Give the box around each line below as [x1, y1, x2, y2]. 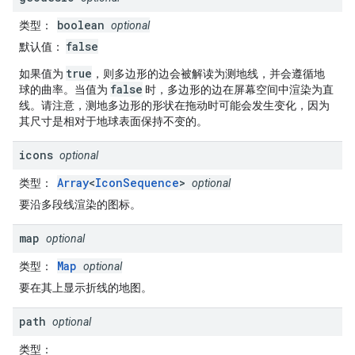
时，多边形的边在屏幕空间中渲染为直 [143, 83, 334, 96]
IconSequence [95, 175, 179, 190]
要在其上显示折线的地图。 [19, 281, 152, 294]
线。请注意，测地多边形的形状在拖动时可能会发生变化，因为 [19, 99, 330, 112]
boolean [57, 17, 111, 32]
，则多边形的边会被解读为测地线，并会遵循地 [92, 67, 325, 80]
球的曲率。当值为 [19, 83, 110, 96]
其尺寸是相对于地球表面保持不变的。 [19, 115, 208, 128]
